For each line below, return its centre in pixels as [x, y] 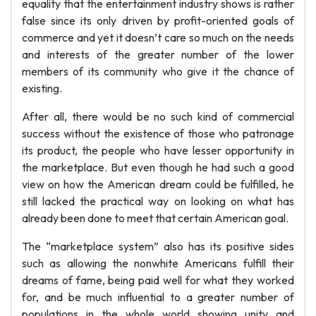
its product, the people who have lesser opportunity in [158, 150]
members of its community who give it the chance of [158, 71]
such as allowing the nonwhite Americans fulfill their [158, 263]
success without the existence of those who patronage [158, 133]
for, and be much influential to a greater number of [158, 297]
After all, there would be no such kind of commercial [158, 116]
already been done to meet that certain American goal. [155, 218]
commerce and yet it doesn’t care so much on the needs [158, 37]
